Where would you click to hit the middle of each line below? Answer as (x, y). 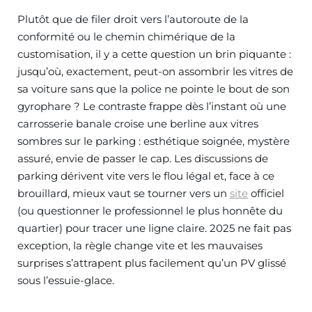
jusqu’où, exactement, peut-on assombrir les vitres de (155, 71)
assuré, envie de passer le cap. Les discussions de (143, 158)
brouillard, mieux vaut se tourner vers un (124, 193)
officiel (266, 193)
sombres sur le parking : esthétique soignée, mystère (154, 141)
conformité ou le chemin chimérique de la (126, 37)
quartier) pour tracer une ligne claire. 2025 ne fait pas (154, 228)
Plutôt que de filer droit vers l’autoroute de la (133, 19)
